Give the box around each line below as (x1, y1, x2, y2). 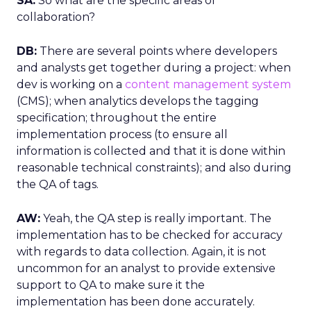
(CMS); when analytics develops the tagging (17, 94, 259, 108)
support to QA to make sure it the (17, 278, 205, 292)
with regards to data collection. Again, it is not (17, 245, 267, 258)
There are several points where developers (37, 44, 277, 58)
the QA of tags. (17, 178, 99, 191)
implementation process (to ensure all (17, 128, 228, 141)
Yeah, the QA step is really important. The (40, 212, 271, 225)
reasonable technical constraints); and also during (17, 161, 292, 174)
